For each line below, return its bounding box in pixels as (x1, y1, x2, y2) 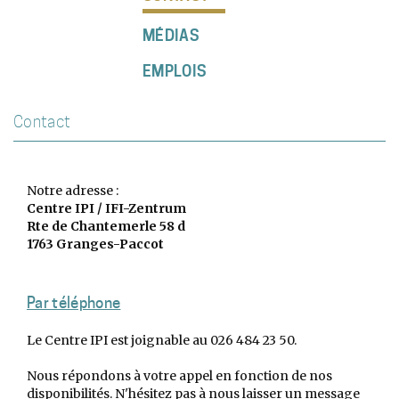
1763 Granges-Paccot (27, 236, 164, 252)
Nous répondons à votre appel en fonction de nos (27, 368, 332, 384)
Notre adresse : (27, 183, 118, 199)
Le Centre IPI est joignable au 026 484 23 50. (27, 332, 297, 348)
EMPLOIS (142, 62, 208, 80)
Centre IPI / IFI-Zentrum (27, 200, 186, 216)
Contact (13, 112, 71, 131)
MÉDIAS (142, 27, 200, 45)
